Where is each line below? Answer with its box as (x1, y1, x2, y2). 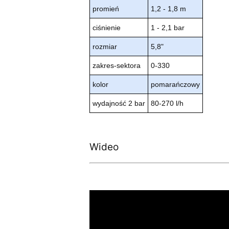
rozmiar (92, 42, 117, 51)
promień (92, 5, 119, 13)
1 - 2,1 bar (150, 24, 185, 32)
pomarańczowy (150, 80, 200, 89)
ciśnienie (92, 24, 121, 32)
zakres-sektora (92, 61, 141, 70)
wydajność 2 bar (92, 99, 145, 108)
